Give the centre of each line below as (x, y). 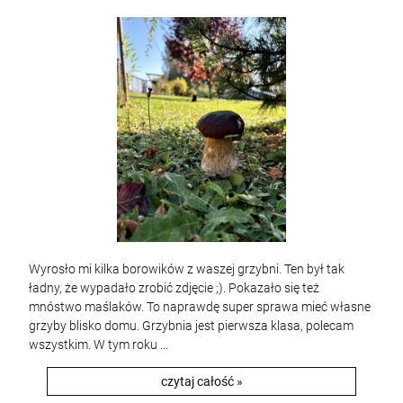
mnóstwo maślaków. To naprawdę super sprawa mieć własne (200, 307)
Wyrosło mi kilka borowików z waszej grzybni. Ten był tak (187, 269)
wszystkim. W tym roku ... (99, 345)
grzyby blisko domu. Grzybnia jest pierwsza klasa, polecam (191, 326)
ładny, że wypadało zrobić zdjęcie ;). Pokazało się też (174, 288)
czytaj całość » (201, 381)
